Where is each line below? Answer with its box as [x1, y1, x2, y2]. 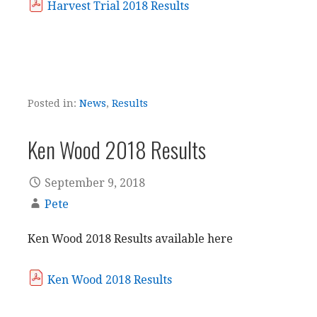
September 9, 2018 [45, 175, 145, 190]
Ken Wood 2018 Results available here [28, 231, 233, 246]
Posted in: [28, 98, 79, 110]
